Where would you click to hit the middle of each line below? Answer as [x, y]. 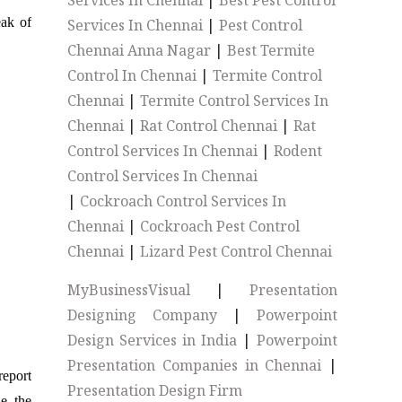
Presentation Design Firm [155, 390]
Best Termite [271, 50]
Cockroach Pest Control [220, 226]
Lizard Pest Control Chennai [236, 251]
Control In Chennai [132, 75]
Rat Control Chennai [209, 126]
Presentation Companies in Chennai [195, 365]
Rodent [298, 151]
